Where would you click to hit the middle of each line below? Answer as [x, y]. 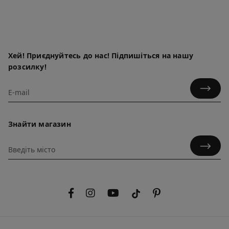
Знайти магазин [40, 124]
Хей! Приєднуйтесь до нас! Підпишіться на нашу [101, 55]
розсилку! [27, 66]
